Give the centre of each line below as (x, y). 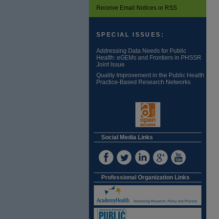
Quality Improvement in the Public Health (150, 75)
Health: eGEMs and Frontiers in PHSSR (149, 58)
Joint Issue (110, 65)
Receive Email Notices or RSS (137, 8)
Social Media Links (127, 137)
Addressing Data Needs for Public (141, 51)
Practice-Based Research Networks (143, 82)
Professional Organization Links (145, 177)
